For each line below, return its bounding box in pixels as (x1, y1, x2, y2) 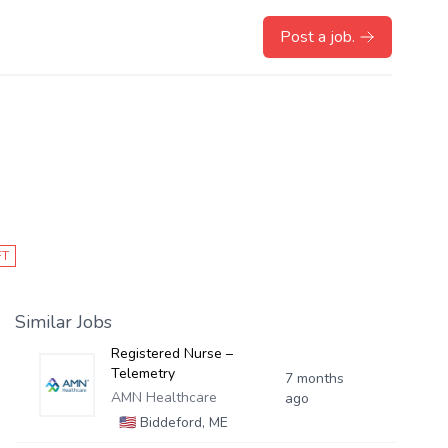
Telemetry (110, 364, 175, 383)
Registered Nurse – (110, 344, 233, 363)
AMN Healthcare (110, 388, 217, 407)
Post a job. (280, 26, 355, 48)
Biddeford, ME (135, 413, 228, 432)
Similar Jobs (14, 310, 112, 334)
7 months (285, 369, 345, 388)
